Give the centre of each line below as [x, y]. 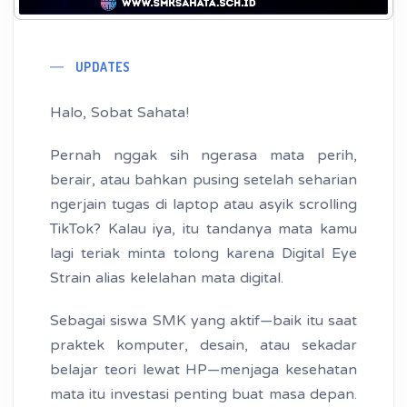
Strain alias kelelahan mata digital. [167, 278]
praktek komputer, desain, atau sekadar [203, 346]
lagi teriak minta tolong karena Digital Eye [203, 254]
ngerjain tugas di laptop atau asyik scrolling [203, 205]
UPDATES [103, 67]
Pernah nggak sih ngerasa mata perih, [203, 156]
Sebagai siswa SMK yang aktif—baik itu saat [203, 321]
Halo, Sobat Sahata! [119, 113]
